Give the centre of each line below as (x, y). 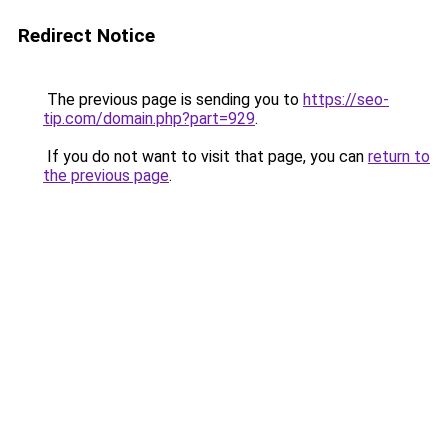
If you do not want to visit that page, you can (205, 156)
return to (399, 156)
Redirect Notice (86, 35)
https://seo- (346, 99)
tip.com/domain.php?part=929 (149, 118)
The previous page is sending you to (173, 99)
